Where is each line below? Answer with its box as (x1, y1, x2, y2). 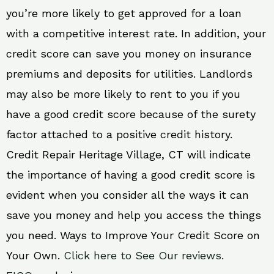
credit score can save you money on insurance (6, 47, 251, 61)
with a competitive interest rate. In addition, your (6, 27, 266, 40)
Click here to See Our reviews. (64, 249, 224, 262)
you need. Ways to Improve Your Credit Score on (6, 229, 260, 242)
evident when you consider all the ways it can (6, 188, 249, 202)
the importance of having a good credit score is (6, 168, 255, 182)
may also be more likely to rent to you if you (6, 87, 240, 101)
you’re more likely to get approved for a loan (6, 7, 242, 20)
